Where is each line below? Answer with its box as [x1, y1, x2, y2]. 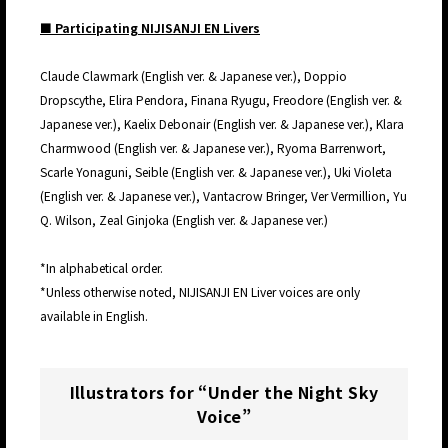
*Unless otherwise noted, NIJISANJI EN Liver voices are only [40, 283, 360, 301]
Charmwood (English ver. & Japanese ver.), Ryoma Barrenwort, [40, 139, 386, 157]
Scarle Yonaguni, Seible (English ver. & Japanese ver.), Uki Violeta [40, 163, 392, 181]
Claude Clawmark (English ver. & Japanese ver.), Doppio [40, 67, 347, 85]
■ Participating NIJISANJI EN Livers [40, 19, 260, 37]
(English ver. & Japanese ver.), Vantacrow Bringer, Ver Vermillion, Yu [40, 187, 407, 205]
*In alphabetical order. [40, 259, 163, 277]
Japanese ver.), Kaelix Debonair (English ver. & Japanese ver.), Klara [40, 115, 404, 133]
